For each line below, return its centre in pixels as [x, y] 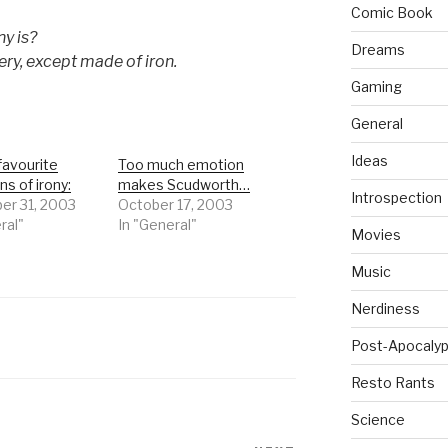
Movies [375, 235]
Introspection [396, 198]
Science [377, 420]
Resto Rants [392, 383]
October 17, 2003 [176, 204]
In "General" [158, 224]
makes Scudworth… [184, 184]
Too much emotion [181, 164]
